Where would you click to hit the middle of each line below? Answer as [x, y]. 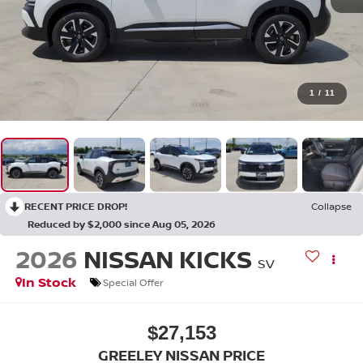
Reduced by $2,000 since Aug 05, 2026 [122, 224]
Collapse [331, 206]
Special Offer [133, 282]
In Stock [49, 282]
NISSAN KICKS [167, 259]
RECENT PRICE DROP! [76, 206]
